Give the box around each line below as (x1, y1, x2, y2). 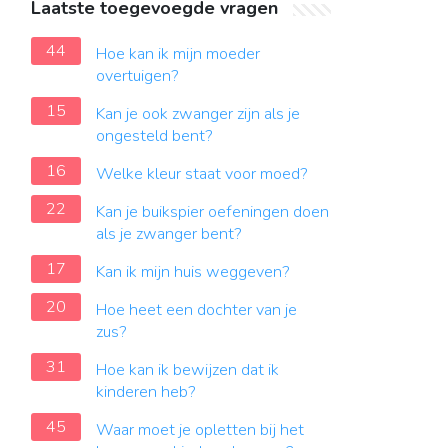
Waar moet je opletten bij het (96, 419, 304, 441)
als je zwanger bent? (96, 223, 242, 245)
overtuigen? (96, 65, 179, 87)
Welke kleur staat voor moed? (96, 163, 308, 185)
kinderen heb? (96, 381, 196, 403)
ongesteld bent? (96, 125, 213, 147)
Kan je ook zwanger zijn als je (96, 103, 300, 125)
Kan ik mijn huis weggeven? (96, 261, 290, 283)
